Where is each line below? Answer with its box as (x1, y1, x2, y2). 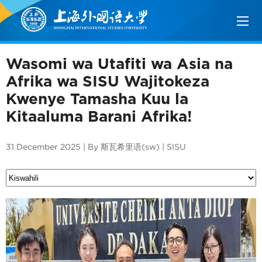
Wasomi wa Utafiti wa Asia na (6, 55, 233, 71)
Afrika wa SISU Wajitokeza (6, 73, 209, 89)
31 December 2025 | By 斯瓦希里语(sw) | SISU (6, 142, 186, 151)
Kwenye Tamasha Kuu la (6, 90, 188, 106)
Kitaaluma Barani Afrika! (6, 108, 192, 124)
